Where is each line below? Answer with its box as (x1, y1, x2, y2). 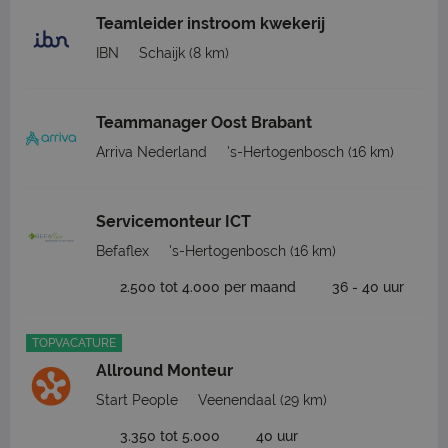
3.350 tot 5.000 (120, 428, 220, 444)
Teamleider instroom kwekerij (96, 14, 325, 33)
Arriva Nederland (96, 144, 207, 160)
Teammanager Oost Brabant (96, 113, 312, 132)
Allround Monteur (96, 361, 233, 380)
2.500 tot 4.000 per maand (120, 279, 296, 295)
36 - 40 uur (332, 279, 404, 295)
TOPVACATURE (32, 336, 116, 350)
